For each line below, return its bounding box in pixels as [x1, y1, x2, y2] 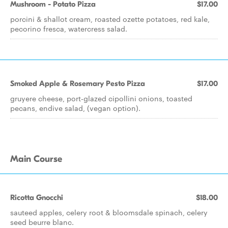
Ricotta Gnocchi [10, 193, 63, 202]
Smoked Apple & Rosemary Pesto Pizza [10, 79, 145, 88]
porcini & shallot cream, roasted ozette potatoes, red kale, [10, 14, 210, 24]
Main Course [10, 154, 62, 164]
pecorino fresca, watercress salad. [10, 23, 127, 34]
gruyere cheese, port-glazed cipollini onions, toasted [10, 93, 192, 103]
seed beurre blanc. [10, 217, 74, 227]
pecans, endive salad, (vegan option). [10, 103, 140, 113]
